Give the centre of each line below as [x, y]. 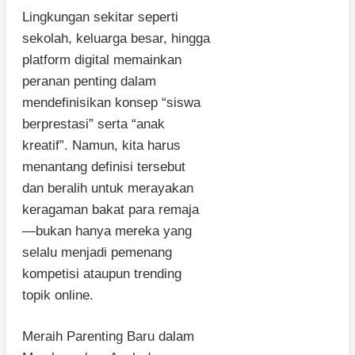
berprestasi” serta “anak [94, 124]
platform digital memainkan [102, 59]
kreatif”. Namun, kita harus [101, 145]
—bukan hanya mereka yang [107, 231]
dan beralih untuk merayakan [108, 188]
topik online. [58, 295]
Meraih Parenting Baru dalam [108, 337]
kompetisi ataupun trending [102, 273]
